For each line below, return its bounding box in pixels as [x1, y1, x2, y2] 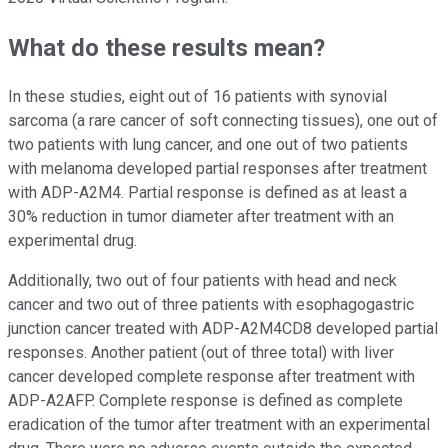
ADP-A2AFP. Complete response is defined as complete [8, 391, 403, 411]
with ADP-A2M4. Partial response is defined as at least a [8, 183, 407, 203]
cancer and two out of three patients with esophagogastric [8, 295, 414, 315]
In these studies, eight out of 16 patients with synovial [8, 87, 387, 107]
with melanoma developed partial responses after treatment [8, 159, 427, 179]
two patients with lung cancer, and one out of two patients [8, 135, 408, 155]
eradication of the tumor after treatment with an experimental [8, 415, 430, 435]
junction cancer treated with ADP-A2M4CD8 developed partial [8, 319, 438, 339]
